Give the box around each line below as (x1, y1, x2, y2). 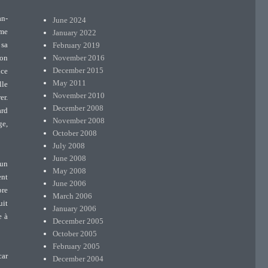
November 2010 (53, 90, 105, 100)
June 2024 (53, 15, 87, 25)
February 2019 (53, 40, 100, 50)
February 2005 (53, 241, 100, 251)
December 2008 (53, 103, 104, 112)
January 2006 (53, 203, 97, 213)
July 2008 (53, 141, 86, 150)
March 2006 (53, 191, 93, 200)
